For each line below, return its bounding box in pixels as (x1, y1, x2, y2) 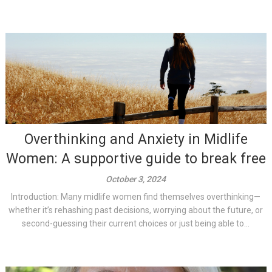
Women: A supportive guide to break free (5, 150, 266, 167)
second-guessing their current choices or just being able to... (22, 218, 250, 228)
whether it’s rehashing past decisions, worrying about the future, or (8, 205, 263, 215)
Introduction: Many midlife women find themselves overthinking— (11, 191, 261, 202)
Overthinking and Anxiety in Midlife (24, 131, 248, 148)
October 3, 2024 (106, 174, 166, 184)
